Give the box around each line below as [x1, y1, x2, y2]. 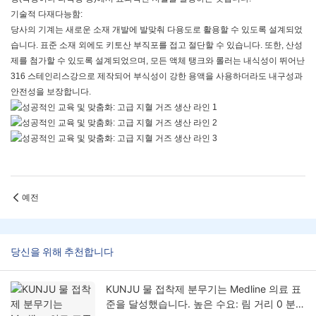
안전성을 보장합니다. [11, 87, 91, 97]
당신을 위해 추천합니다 [11, 246, 114, 259]
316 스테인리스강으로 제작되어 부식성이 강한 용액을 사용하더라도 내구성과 [11, 71, 303, 82]
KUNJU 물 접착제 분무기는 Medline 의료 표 [106, 283, 301, 296]
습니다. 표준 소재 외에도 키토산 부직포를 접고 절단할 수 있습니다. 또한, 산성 [11, 40, 303, 51]
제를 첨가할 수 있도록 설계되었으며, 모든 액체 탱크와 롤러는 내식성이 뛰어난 [11, 56, 305, 66]
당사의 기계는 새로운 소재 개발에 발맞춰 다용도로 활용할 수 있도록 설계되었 [11, 25, 303, 35]
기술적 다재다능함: [11, 9, 83, 20]
